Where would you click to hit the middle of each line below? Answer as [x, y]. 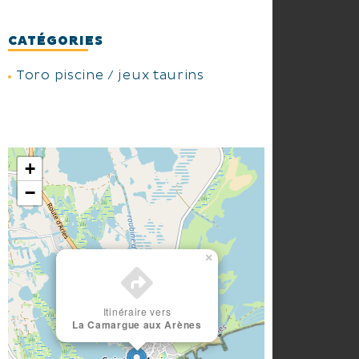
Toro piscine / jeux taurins [110, 76]
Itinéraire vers [137, 312]
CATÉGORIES [56, 41]
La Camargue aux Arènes [137, 325]
